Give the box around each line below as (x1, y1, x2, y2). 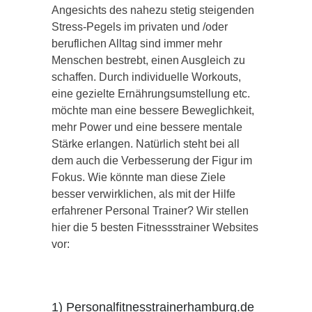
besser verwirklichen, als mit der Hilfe (52, 187, 235, 200)
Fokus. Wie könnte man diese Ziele (52, 171, 226, 183)
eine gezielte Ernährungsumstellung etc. (52, 87, 250, 100)
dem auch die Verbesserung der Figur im (52, 154, 252, 166)
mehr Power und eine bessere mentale (52, 120, 242, 133)
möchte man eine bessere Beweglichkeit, (52, 104, 254, 116)
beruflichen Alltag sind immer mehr (52, 37, 222, 49)
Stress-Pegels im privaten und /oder (52, 20, 228, 33)
